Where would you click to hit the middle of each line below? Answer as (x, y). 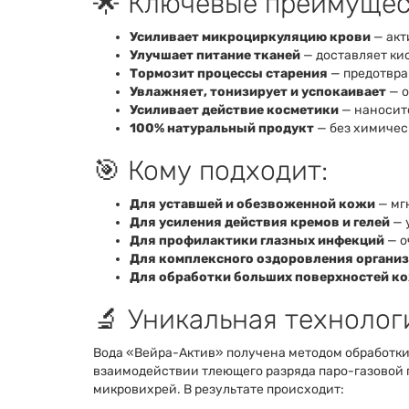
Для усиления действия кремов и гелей (260, 222)
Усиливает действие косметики (234, 110)
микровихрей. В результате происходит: (219, 389)
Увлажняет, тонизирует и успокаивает (258, 92)
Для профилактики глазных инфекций (257, 241)
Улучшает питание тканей (215, 55)
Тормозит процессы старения (229, 73)
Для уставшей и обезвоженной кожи (252, 204)
